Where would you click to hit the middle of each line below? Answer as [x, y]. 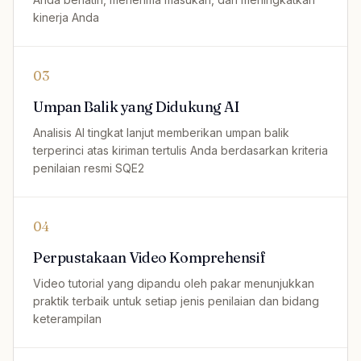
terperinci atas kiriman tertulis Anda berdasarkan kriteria [180, 150]
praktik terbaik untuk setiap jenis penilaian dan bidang [176, 301]
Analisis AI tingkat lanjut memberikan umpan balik [161, 133]
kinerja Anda [66, 17]
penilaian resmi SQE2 [89, 168]
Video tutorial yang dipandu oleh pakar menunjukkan [174, 283]
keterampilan [67, 319]
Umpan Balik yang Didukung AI [136, 107]
